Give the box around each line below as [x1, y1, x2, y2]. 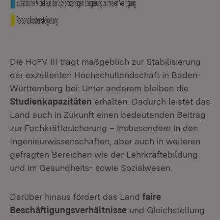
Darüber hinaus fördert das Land [10, 192, 142, 202]
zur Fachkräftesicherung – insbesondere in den [10, 123, 198, 133]
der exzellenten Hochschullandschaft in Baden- [10, 70, 201, 80]
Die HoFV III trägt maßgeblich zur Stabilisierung [10, 56, 201, 67]
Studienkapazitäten [10, 96, 92, 107]
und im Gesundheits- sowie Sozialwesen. [10, 163, 172, 173]
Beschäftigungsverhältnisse [10, 205, 127, 215]
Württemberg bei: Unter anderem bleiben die [10, 83, 189, 93]
